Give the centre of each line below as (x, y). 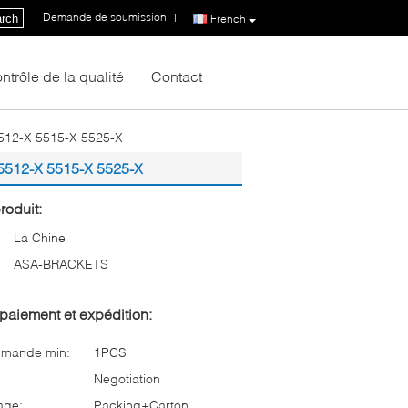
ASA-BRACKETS (61, 264)
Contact (177, 76)
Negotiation (127, 378)
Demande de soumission (105, 17)
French (228, 18)
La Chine (40, 237)
